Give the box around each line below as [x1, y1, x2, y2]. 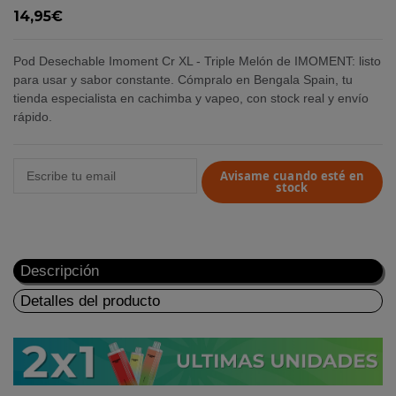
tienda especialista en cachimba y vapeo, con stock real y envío [13, 91, 369, 106]
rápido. [13, 110, 52, 125]
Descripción [20, 262, 99, 279]
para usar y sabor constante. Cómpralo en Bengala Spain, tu [13, 72, 353, 88]
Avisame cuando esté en [219, 167, 365, 184]
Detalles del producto [20, 292, 160, 309]
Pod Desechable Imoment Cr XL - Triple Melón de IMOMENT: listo [13, 54, 381, 69]
